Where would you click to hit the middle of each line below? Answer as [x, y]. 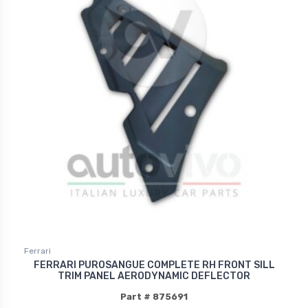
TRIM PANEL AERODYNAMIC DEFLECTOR [154, 276]
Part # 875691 [154, 297]
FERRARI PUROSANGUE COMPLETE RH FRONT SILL [154, 265]
